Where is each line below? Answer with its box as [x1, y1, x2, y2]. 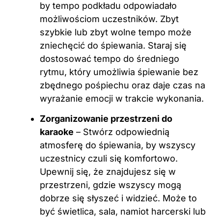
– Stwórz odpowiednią [74, 126, 169, 137]
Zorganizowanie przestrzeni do [40, 113, 172, 124]
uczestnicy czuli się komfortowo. [40, 153, 178, 164]
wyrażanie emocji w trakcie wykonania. [40, 93, 204, 104]
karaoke [40, 126, 74, 137]
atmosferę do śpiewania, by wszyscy [40, 139, 195, 150]
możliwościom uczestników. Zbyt [40, 13, 179, 24]
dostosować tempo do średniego [40, 53, 179, 64]
